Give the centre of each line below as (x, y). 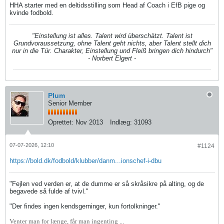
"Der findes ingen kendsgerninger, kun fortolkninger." (85, 206)
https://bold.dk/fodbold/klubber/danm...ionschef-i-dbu (85, 160)
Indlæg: (121, 122)
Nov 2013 (89, 122)
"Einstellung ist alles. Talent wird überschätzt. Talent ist (112, 35)
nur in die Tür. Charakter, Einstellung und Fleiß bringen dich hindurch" (112, 50)
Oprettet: (61, 122)
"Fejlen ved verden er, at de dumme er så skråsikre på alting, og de (107, 183)
